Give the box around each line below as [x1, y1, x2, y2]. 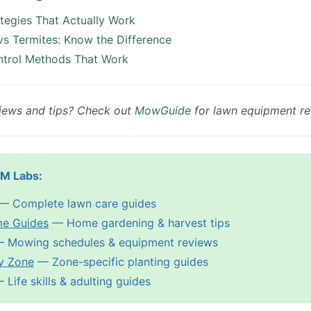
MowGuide [135, 103, 191, 117]
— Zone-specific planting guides [34, 254, 208, 269]
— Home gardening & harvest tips [49, 215, 230, 230]
